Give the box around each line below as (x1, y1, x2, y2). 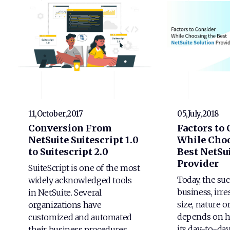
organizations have (28, 199, 102, 210)
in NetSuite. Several (28, 187, 102, 198)
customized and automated (28, 212, 132, 222)
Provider (177, 158, 219, 170)
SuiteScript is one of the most (28, 162, 140, 173)
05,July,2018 (177, 108, 219, 119)
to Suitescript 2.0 (28, 146, 108, 158)
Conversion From (28, 122, 112, 135)
